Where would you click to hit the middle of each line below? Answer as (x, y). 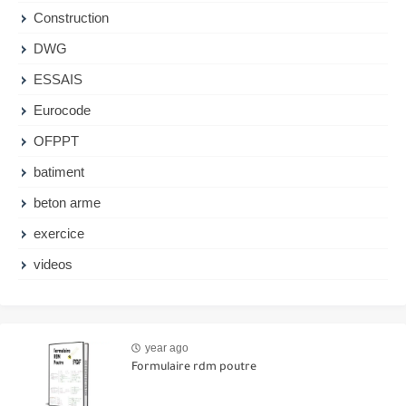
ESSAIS (58, 79)
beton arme (68, 202)
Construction (72, 17)
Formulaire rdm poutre (194, 367)
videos (53, 264)
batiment (59, 171)
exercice (59, 233)
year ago (167, 348)
